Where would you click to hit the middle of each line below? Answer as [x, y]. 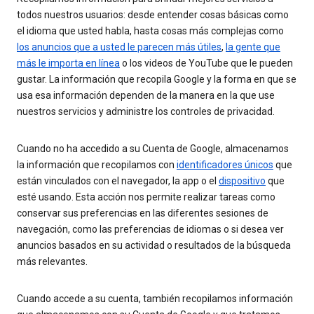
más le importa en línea [68, 63]
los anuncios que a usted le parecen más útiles [119, 47]
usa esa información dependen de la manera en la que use [146, 96]
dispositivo [242, 181]
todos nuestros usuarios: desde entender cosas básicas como [153, 15]
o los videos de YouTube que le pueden [206, 63]
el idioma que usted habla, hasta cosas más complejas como [150, 31]
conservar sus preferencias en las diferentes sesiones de [143, 213]
